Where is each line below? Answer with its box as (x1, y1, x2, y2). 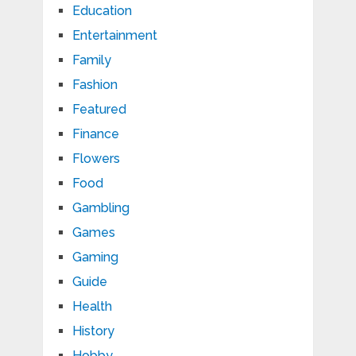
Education (72, 3, 132, 19)
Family (72, 52, 111, 68)
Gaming (72, 250, 118, 265)
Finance (72, 126, 119, 142)
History (72, 323, 114, 339)
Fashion (72, 77, 118, 93)
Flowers (72, 151, 120, 167)
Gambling (72, 200, 130, 216)
